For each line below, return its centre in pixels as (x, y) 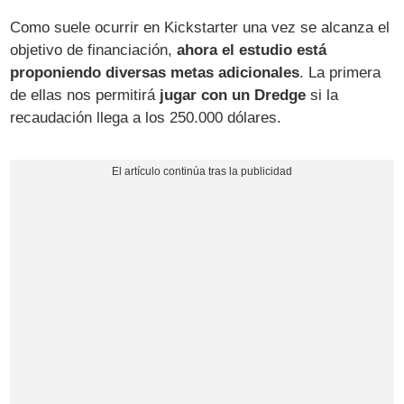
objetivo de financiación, (94, 50)
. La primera (340, 73)
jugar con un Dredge (233, 96)
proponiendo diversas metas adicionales (155, 73)
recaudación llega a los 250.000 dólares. (146, 118)
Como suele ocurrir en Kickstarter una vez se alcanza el (200, 28)
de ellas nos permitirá (85, 96)
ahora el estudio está (252, 50)
